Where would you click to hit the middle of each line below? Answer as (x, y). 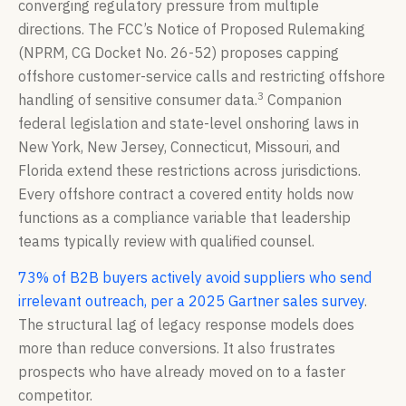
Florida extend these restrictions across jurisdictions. (189, 170)
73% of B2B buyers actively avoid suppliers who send (195, 278)
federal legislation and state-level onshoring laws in (188, 123)
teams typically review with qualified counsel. (166, 241)
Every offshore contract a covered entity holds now (186, 193)
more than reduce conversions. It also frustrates (177, 348)
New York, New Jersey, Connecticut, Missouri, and (179, 146)
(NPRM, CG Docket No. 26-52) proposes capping (179, 52)
